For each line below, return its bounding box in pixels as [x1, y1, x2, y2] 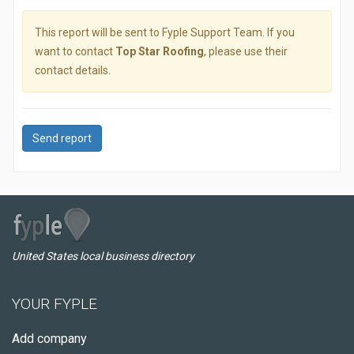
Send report [32, 132, 92, 145]
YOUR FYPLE [12, 295, 97, 313]
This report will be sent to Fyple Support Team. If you [35, 26, 295, 39]
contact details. [35, 64, 111, 77]
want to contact [35, 45, 115, 58]
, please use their [204, 45, 288, 58]
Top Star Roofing [115, 45, 204, 58]
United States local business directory [12, 250, 194, 262]
